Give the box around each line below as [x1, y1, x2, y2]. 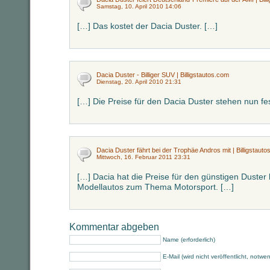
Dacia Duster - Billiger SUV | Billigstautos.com [96, 71, 229, 78]
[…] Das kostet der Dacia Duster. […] [77, 21, 218, 31]
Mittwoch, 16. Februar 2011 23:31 [96, 154, 190, 160]
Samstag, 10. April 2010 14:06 [96, 3, 181, 10]
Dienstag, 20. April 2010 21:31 [96, 78, 181, 85]
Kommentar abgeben [69, 222, 159, 232]
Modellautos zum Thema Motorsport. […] [77, 182, 234, 192]
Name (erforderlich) [163, 236, 215, 243]
